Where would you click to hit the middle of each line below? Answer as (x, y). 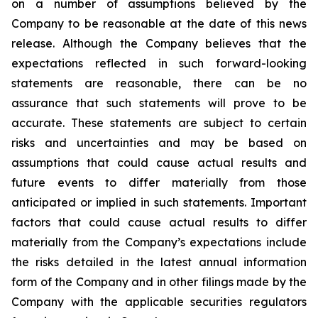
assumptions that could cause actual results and (159, 163)
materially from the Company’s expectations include (159, 242)
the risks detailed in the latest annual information (159, 262)
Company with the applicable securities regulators (159, 302)
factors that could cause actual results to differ (159, 222)
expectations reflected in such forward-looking (159, 63)
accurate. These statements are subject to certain (159, 123)
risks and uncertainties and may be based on (159, 143)
